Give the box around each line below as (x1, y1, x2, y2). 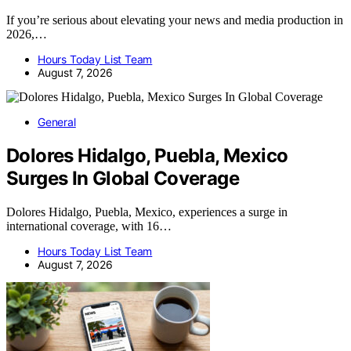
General (38, 115, 76, 129)
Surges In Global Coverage (6, 167, 239, 190)
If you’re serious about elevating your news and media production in (6, 13, 343, 27)
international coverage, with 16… (6, 219, 172, 233)
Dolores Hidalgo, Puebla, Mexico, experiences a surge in (6, 205, 288, 219)
